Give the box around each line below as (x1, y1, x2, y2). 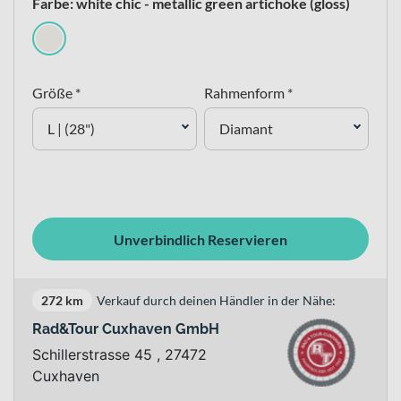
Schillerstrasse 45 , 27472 (32, 346, 207, 363)
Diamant (219, 120, 273, 137)
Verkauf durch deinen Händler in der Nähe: (97, 293, 336, 308)
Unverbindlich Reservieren (114, 230, 287, 248)
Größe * (32, 84, 81, 101)
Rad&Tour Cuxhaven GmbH (32, 320, 219, 337)
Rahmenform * (204, 84, 293, 101)
